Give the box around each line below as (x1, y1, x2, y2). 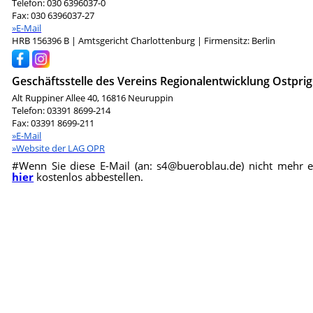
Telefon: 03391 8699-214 (12, 104, 111, 117)
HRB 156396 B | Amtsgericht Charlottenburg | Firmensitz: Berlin (12, 34, 276, 47)
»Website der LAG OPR (12, 142, 105, 154)
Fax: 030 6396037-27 (12, 9, 95, 22)
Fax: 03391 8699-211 (12, 117, 95, 129)
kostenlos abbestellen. (34, 170, 144, 184)
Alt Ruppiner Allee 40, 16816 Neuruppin (12, 92, 174, 104)
